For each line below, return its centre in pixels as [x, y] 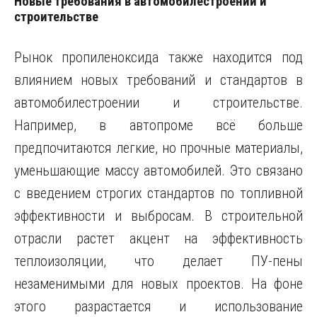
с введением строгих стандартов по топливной [158, 193]
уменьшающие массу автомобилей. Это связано [158, 171]
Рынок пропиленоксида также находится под [158, 57]
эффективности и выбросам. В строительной [158, 216]
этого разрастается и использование [158, 306]
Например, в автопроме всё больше [158, 125]
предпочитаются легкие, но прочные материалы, [158, 148]
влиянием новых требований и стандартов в [158, 80]
